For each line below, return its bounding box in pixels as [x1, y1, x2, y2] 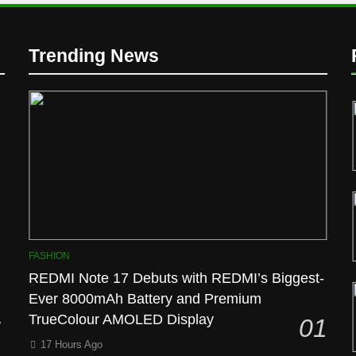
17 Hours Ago [41, 338, 103, 350]
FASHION [29, 250, 71, 261]
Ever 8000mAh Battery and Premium [29, 290, 262, 307]
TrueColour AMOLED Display [29, 311, 215, 327]
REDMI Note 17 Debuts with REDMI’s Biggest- [29, 269, 325, 286]
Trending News [29, 45, 160, 67]
